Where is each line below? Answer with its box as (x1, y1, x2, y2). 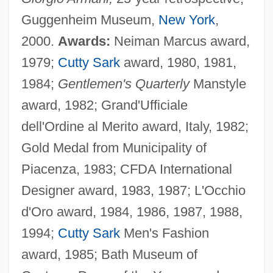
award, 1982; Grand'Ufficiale (21, 97, 188, 113)
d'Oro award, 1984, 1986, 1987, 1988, (21, 204, 243, 219)
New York (158, 12, 215, 27)
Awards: (57, 33, 110, 49)
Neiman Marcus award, (110, 33, 250, 49)
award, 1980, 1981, (119, 54, 236, 70)
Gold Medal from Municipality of (21, 140, 207, 155)
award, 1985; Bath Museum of (21, 246, 197, 262)
